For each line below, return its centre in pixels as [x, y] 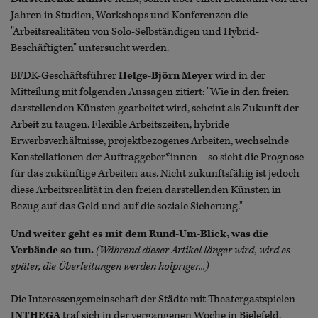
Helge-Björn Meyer [166, 76]
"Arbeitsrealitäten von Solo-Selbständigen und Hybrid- [135, 31]
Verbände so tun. [53, 251]
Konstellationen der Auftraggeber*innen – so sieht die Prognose [157, 158]
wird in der [239, 76]
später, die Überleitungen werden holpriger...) [110, 267]
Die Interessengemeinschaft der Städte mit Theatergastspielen [153, 300]
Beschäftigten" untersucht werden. [90, 48]
